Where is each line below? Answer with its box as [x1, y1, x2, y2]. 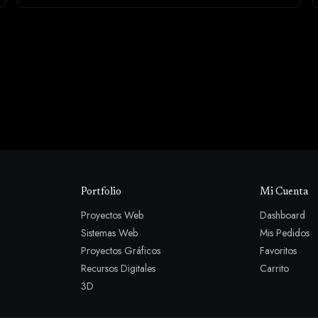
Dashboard [260, 208, 306, 223]
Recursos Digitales [80, 261, 155, 276]
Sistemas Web [80, 226, 138, 241]
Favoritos [260, 243, 297, 258]
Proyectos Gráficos [80, 243, 160, 258]
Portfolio [80, 187, 121, 198]
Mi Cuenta [260, 187, 309, 198]
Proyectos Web [80, 208, 143, 223]
